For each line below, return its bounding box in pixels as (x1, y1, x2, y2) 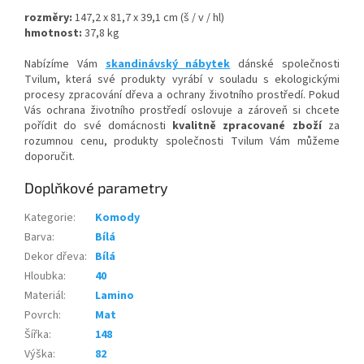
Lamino (95, 287, 134, 304)
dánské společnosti (230, 55, 340, 72)
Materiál (24, 287, 63, 304)
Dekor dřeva (24, 248, 84, 265)
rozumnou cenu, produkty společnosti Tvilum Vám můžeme (24, 132, 340, 149)
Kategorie (24, 209, 73, 226)
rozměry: (24, 9, 75, 26)
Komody (95, 209, 140, 226)
